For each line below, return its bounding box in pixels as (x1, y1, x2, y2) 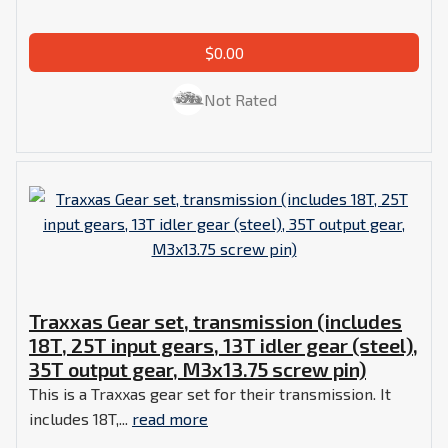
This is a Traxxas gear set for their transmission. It (29, 383, 391, 403)
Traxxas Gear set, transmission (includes (29, 308, 402, 333)
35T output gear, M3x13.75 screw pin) (29, 356, 366, 381)
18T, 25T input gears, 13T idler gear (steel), (29, 332, 418, 357)
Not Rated (203, 90, 277, 110)
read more (132, 408, 208, 428)
